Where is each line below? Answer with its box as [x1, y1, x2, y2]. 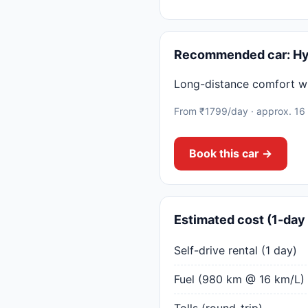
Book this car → [189, 146, 272, 160]
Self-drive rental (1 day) [174, 243, 297, 257]
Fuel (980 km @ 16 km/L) [174, 272, 305, 286]
